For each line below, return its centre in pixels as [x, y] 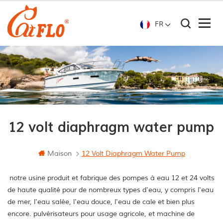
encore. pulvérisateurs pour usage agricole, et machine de [101, 214]
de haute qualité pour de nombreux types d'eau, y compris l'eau [111, 190]
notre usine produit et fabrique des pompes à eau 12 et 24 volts [111, 178]
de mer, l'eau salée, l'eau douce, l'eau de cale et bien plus [101, 202]
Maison [59, 154]
